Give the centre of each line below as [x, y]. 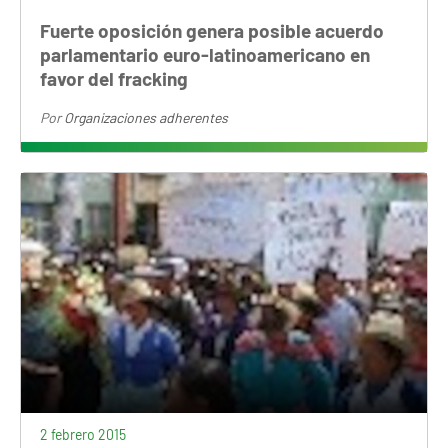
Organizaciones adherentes [146, 118]
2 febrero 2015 [83, 435]
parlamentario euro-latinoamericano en [205, 55]
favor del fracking [114, 79]
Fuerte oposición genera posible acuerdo [212, 31]
